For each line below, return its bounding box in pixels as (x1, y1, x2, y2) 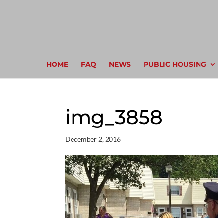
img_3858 (65, 105, 163, 129)
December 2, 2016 (65, 135, 121, 143)
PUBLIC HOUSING (143, 60, 206, 69)
